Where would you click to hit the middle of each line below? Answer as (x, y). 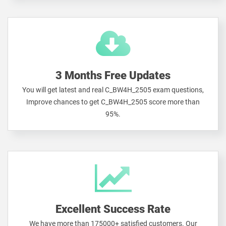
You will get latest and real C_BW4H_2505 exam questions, (113, 90)
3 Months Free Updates (113, 75)
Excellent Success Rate (113, 209)
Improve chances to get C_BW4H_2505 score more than (113, 102)
